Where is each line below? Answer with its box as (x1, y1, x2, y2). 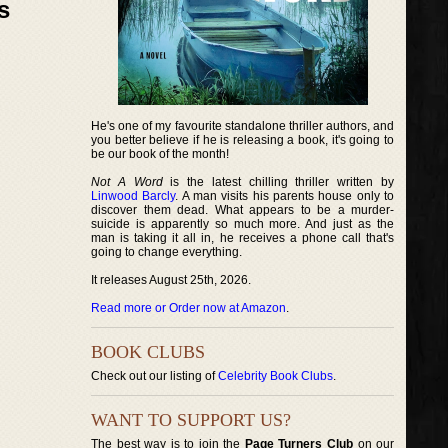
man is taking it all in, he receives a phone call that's (91, 231, 395, 245)
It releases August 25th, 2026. (91, 273, 251, 287)
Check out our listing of (91, 369, 218, 383)
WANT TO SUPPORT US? (91, 410, 291, 430)
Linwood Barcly (91, 189, 176, 203)
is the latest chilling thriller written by (162, 175, 395, 189)
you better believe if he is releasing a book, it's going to (91, 133, 395, 147)
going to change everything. (91, 245, 242, 259)
